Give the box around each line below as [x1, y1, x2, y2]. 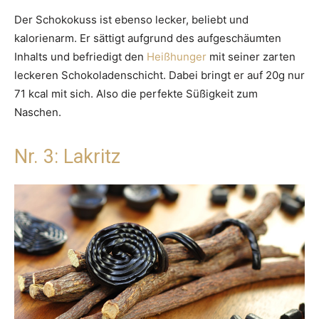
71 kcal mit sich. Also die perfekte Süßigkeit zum [14, 86, 258, 100]
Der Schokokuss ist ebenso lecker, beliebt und [14, 12, 249, 26]
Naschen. [14, 105, 61, 119]
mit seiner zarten [206, 49, 296, 63]
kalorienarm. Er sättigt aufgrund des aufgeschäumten [14, 31, 281, 45]
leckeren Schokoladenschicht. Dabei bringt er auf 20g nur [14, 68, 305, 82]
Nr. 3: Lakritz [14, 145, 120, 168]
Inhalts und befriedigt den [14, 49, 147, 63]
